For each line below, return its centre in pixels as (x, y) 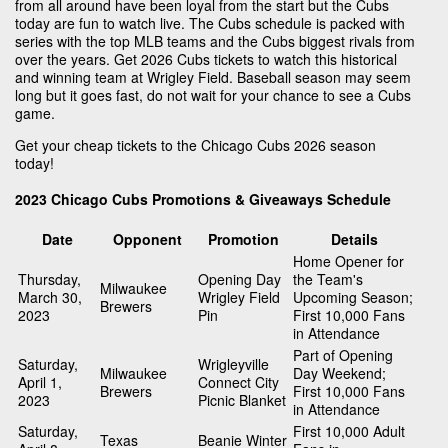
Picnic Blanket (242, 400)
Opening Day (239, 279)
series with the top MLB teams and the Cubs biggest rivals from (215, 40)
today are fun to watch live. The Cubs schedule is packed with (210, 22)
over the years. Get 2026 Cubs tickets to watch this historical (206, 58)
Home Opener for (348, 261)
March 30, (50, 297)
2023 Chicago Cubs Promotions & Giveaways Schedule (203, 199)
